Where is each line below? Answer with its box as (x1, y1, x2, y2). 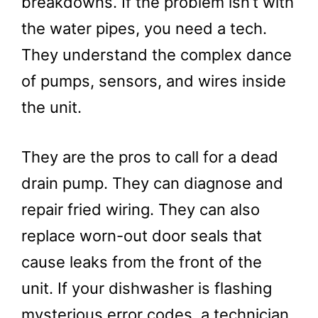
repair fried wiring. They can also (21, 200, 260, 219)
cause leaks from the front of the (21, 253, 262, 272)
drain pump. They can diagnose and (21, 174, 283, 193)
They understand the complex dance (21, 45, 292, 65)
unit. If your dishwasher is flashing (21, 279, 272, 298)
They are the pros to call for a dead (21, 148, 278, 167)
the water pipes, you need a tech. (21, 19, 267, 38)
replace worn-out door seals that (21, 226, 262, 246)
